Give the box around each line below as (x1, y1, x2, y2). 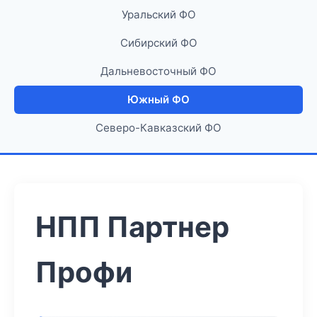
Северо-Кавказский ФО (96, 121, 221, 134)
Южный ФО (127, 93, 190, 106)
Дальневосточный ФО (100, 64, 217, 78)
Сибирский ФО (120, 36, 197, 50)
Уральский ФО (121, 8, 196, 21)
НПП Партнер (35, 209, 229, 244)
